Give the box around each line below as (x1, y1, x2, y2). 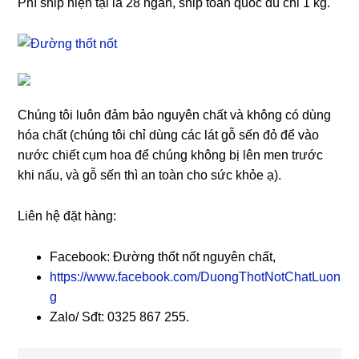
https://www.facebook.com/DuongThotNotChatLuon (50, 269, 341, 284)
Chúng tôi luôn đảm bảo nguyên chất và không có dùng (18, 107, 332, 122)
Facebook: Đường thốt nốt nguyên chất (50, 249, 273, 264)
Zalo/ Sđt (50, 309, 102, 324)
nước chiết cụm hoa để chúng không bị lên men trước (18, 147, 324, 162)
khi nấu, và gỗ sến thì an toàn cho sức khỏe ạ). (18, 167, 282, 182)
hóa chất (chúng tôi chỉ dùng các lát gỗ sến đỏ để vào (18, 127, 320, 142)
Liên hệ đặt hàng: (18, 208, 117, 223)
